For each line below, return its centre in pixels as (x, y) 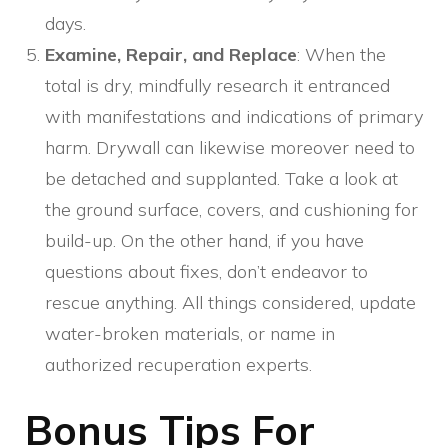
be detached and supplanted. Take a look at (221, 179)
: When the (341, 55)
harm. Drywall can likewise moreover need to (230, 148)
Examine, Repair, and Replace (171, 55)
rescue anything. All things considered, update (230, 303)
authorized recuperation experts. (178, 365)
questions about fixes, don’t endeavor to (206, 272)
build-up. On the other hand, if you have (204, 241)
